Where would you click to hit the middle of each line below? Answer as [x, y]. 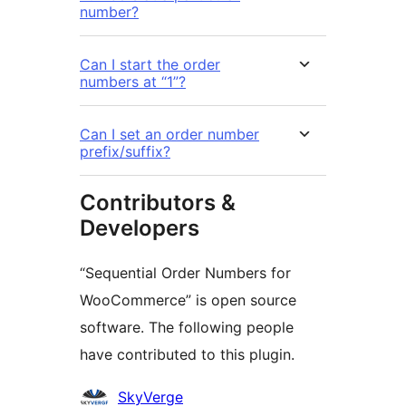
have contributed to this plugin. [187, 354]
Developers [140, 227]
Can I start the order [150, 64]
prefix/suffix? [125, 151]
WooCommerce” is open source [188, 300]
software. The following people [187, 327]
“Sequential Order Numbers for [185, 272]
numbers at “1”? [133, 81]
